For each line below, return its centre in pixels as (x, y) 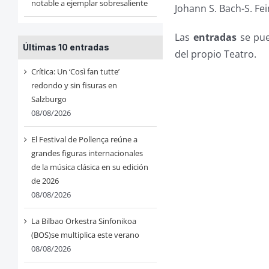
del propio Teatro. (216, 54)
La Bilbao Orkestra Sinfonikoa (83, 221)
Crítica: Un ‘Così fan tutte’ (75, 72)
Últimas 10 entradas (66, 47)
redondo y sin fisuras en (74, 86)
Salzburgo (49, 99)
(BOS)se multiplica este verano (85, 235)
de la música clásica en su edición (89, 167)
